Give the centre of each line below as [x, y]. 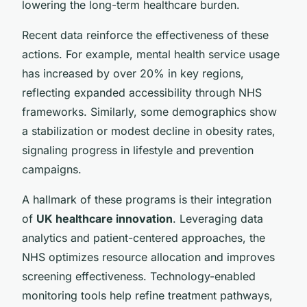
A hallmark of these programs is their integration [147, 199]
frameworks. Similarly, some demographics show [149, 111]
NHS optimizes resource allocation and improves [148, 257]
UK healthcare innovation [105, 218]
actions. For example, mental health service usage [151, 54]
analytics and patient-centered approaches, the [144, 237]
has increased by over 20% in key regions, [133, 73]
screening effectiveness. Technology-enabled [139, 276]
